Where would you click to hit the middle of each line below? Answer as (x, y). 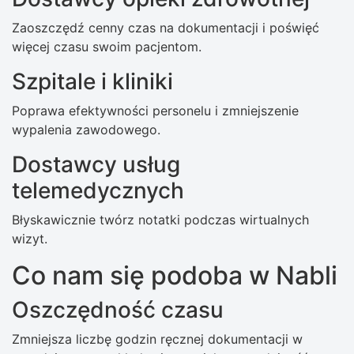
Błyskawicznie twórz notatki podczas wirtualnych (160, 220)
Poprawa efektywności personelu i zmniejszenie (155, 111)
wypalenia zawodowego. (86, 130)
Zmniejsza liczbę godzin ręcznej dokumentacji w (157, 339)
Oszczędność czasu (118, 310)
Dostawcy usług (96, 165)
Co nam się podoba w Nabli (175, 276)
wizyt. (30, 239)
